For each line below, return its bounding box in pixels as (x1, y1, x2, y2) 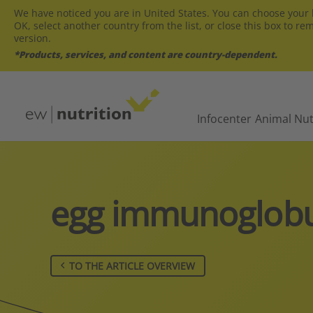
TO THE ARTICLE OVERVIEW (69, 259, 195, 272)
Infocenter (196, 110, 252, 126)
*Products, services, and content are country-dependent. (14, 48, 277, 61)
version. (14, 31, 51, 45)
